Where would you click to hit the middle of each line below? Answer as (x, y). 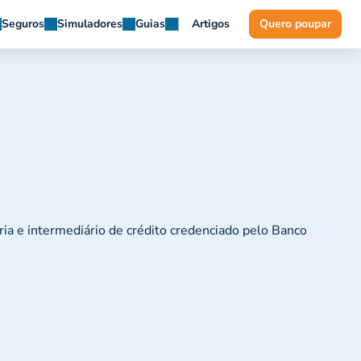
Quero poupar (295, 24)
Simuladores (90, 24)
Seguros (23, 24)
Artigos (211, 24)
